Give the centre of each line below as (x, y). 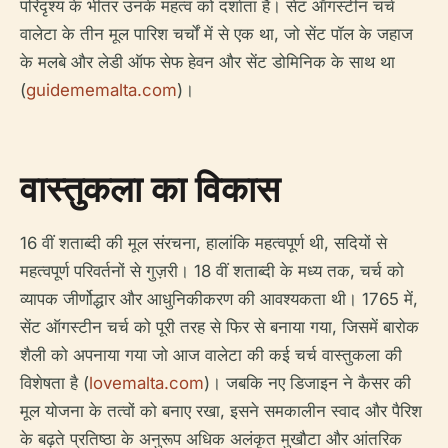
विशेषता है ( (54, 383)
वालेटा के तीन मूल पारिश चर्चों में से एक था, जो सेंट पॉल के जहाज (216, 34)
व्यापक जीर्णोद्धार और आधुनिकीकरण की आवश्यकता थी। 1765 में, (219, 299)
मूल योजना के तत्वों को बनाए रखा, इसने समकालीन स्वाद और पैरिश (221, 411)
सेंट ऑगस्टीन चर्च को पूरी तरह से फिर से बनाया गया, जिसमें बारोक (219, 327)
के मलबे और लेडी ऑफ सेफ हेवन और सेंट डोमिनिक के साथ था (207, 62)
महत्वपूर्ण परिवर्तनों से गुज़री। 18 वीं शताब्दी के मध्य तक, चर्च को (212, 271)
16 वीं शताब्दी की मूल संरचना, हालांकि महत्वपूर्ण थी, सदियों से (203, 243)
